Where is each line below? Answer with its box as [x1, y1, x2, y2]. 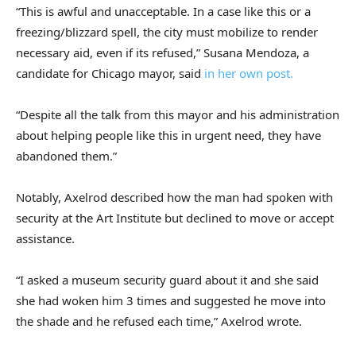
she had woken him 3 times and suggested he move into [16, 292, 326, 309]
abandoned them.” [16, 148, 117, 164]
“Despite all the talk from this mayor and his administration [16, 106, 339, 123]
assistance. [16, 230, 75, 247]
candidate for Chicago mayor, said [16, 65, 204, 82]
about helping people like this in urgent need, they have [16, 127, 321, 144]
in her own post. [204, 65, 293, 82]
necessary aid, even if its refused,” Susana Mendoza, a [16, 44, 309, 61]
